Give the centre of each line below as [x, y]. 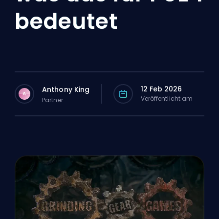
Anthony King [66, 89]
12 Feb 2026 [161, 89]
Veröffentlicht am [167, 99]
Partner [53, 100]
